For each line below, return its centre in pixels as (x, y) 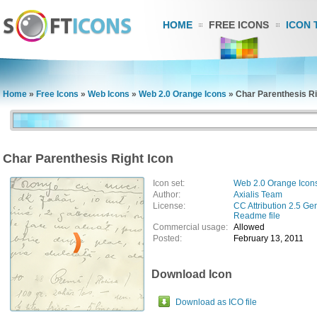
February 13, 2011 (269, 238)
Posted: (167, 238)
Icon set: (169, 183)
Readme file (257, 216)
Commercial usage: (192, 227)
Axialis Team (258, 195)
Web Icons (109, 94)
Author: (167, 195)
